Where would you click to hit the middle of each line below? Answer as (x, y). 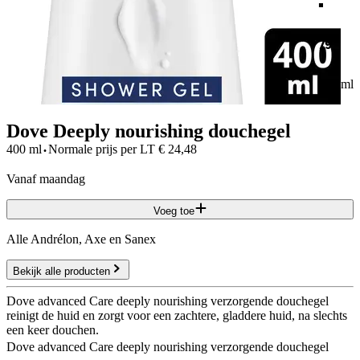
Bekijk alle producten (61, 271)
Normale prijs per (92, 149)
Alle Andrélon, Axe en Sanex (81, 239)
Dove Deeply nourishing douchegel (149, 131)
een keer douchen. (53, 329)
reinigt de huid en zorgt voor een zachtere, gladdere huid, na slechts (177, 315)
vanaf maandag (50, 178)
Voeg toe (174, 211)
